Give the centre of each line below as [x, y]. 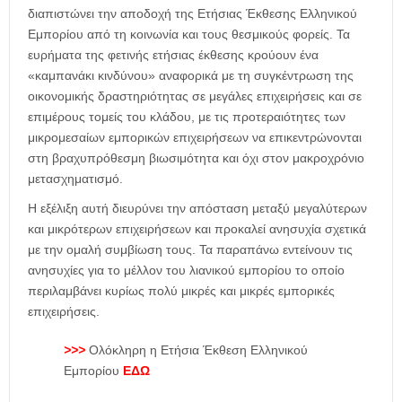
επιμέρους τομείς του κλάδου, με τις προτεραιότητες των [187, 116]
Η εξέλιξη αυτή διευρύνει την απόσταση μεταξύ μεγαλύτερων [197, 208]
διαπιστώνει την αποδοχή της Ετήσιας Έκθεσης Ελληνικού [192, 13]
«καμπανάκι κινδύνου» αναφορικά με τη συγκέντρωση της [191, 75]
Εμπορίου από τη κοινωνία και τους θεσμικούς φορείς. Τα [189, 34]
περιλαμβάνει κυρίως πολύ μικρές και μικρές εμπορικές [181, 290]
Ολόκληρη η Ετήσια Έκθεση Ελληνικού [198, 350]
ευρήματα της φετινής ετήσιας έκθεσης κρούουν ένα [173, 54]
